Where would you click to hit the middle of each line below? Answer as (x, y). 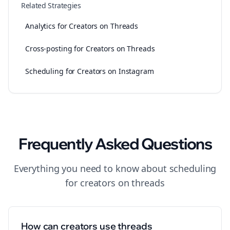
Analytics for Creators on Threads (82, 26)
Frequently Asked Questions (115, 144)
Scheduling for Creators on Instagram (90, 71)
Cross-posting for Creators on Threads (90, 49)
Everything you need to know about (91, 168)
